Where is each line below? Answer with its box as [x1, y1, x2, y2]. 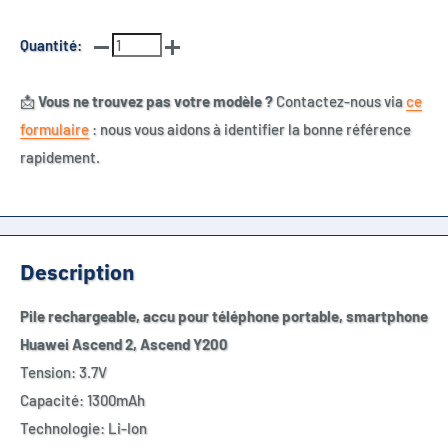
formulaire [20, 120, 89, 138]
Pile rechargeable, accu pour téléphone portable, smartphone [20, 307, 428, 326]
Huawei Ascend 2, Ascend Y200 [20, 335, 228, 354]
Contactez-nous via [273, 92, 406, 110]
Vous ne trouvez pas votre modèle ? [38, 92, 273, 110]
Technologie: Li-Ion [20, 419, 147, 438]
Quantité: [20, 36, 82, 54]
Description [20, 258, 135, 286]
